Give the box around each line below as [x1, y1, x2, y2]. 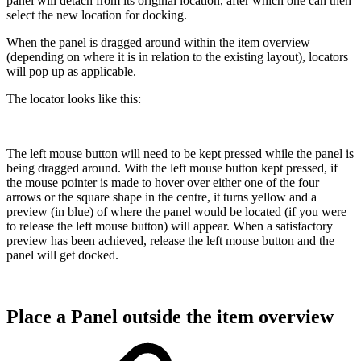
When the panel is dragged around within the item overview [6, 35, 310, 50]
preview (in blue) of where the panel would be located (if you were [6, 205, 346, 219]
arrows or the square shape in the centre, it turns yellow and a [6, 190, 317, 205]
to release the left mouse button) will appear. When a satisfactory [6, 219, 333, 234]
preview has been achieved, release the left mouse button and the [6, 234, 334, 248]
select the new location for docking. [6, 8, 187, 23]
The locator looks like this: [6, 92, 141, 106]
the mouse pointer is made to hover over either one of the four [6, 176, 319, 190]
